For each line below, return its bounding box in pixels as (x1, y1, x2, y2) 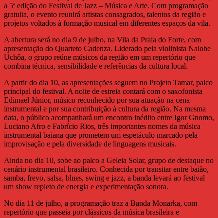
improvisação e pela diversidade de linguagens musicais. (4, 140, 176, 148)
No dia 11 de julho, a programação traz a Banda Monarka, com (4, 199, 197, 208)
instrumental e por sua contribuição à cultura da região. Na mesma (4, 105, 206, 113)
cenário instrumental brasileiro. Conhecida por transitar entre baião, (4, 165, 209, 174)
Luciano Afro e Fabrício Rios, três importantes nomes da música (4, 122, 200, 131)
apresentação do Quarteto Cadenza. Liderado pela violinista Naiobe (4, 44, 211, 53)
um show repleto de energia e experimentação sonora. (4, 182, 168, 191)
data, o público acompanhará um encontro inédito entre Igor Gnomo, (4, 113, 214, 122)
